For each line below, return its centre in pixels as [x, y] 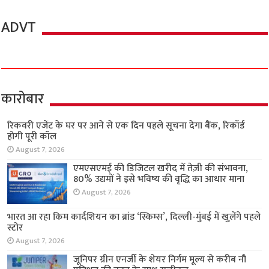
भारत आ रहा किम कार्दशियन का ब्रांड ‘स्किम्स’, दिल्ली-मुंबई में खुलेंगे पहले [134, 217]
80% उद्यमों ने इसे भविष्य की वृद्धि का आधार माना [159, 180]
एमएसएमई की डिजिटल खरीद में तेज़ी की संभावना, [161, 169]
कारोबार [23, 99]
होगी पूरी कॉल [32, 137]
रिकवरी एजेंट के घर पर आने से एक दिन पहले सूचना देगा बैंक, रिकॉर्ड [126, 126]
